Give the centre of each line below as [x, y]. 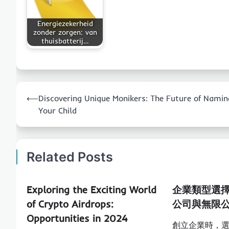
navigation [42, 105]
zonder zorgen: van [65, 32]
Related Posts [70, 157]
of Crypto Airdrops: [70, 204]
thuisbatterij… [65, 41]
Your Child [58, 111]
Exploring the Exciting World [91, 190]
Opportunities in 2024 [77, 219]
